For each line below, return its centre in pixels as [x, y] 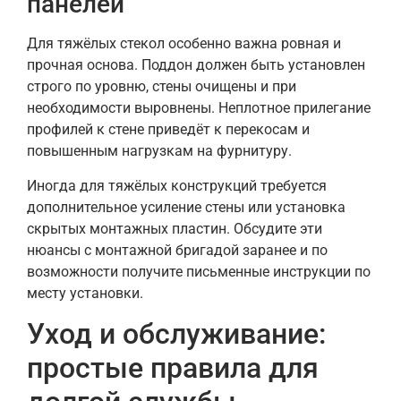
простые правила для [173, 367]
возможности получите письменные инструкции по [199, 271]
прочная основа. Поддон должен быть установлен [196, 65]
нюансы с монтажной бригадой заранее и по [177, 250]
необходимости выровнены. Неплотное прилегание [199, 108]
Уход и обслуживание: [176, 333]
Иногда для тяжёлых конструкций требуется [177, 185]
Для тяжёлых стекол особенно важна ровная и [184, 44]
